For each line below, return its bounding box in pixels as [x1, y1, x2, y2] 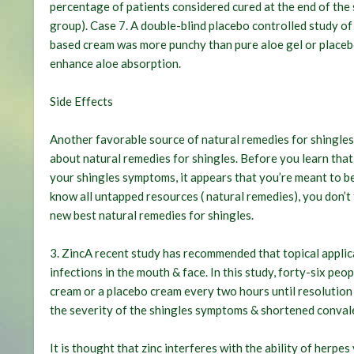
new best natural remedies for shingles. [50, 208, 254, 223]
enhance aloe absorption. [50, 56, 182, 71]
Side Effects [50, 94, 114, 109]
